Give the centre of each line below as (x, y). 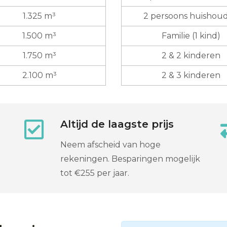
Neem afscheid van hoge (110, 144)
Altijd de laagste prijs (117, 124)
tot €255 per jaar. (95, 173)
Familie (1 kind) (191, 35)
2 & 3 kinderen (191, 75)
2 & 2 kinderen (191, 55)
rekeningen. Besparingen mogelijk (130, 159)
